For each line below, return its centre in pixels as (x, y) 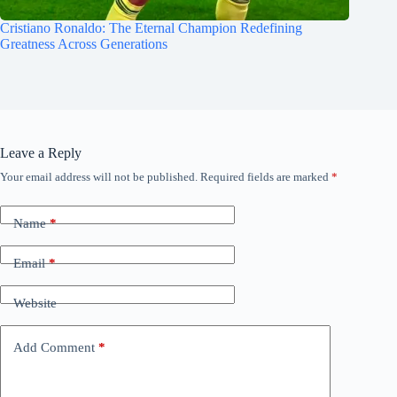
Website (35, 303)
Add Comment (54, 347)
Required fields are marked (266, 177)
